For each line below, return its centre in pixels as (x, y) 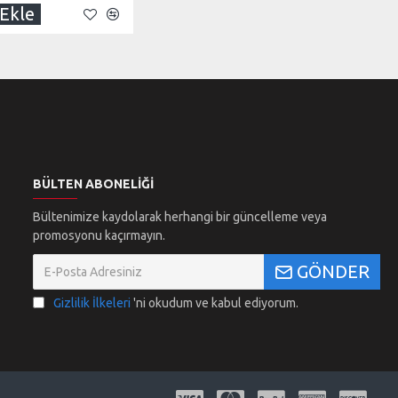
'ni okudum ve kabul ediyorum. (215, 303)
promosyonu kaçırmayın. (99, 235)
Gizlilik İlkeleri (92, 303)
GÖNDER (333, 271)
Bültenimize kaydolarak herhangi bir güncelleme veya (179, 217)
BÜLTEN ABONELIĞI (93, 184)
